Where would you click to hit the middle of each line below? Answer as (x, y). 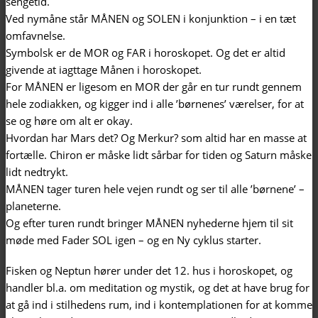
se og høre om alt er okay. (69, 120)
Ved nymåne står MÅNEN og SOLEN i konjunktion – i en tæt (151, 18)
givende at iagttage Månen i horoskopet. (104, 69)
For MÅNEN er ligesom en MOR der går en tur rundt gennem (154, 86)
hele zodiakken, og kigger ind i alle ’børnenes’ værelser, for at (155, 103)
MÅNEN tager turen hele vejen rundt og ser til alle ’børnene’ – (155, 188)
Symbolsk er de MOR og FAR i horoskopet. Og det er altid (146, 52)
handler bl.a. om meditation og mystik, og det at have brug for (158, 287)
